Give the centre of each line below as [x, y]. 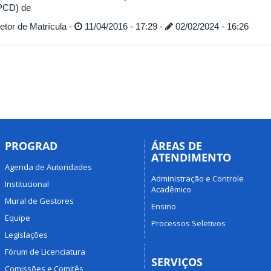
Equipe [17, 217]
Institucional [27, 184]
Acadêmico [171, 189]
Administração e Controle [198, 178]
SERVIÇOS [177, 262]
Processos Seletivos [188, 223]
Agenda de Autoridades [48, 167]
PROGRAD [31, 146]
